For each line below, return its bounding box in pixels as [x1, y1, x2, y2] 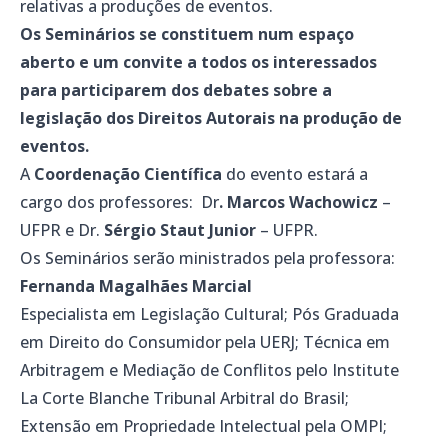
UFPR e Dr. [20, 219, 104, 242]
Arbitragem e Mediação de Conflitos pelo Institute [20, 359, 399, 382]
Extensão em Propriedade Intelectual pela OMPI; [20, 415, 387, 438]
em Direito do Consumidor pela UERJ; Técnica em [20, 331, 390, 354]
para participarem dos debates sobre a [20, 79, 332, 102]
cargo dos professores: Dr [20, 191, 219, 214]
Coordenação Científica [34, 163, 226, 186]
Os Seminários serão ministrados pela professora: [20, 247, 395, 270]
